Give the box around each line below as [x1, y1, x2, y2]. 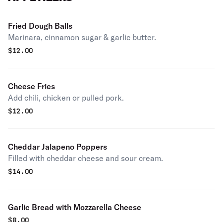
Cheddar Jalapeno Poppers [8, 142, 107, 152]
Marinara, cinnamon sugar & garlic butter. [8, 32, 156, 42]
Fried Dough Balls [8, 21, 72, 31]
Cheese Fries [8, 81, 55, 91]
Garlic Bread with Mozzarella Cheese [8, 202, 141, 212]
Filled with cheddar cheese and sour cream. [8, 153, 163, 163]
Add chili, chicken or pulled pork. [8, 93, 124, 103]
